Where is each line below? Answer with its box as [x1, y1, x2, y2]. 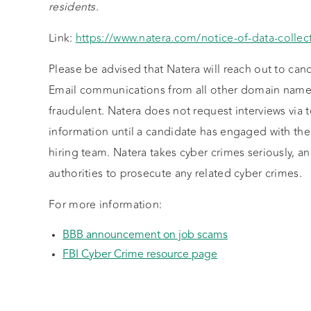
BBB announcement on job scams [62, 230, 228, 241]
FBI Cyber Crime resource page [62, 249, 217, 260]
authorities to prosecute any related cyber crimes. [49, 165, 302, 182]
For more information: [49, 196, 165, 213]
